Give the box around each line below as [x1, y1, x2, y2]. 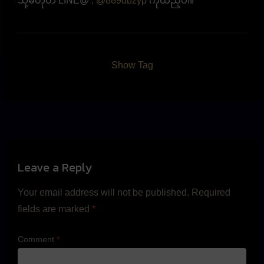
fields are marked [18, 203, 92, 214]
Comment [18, 234, 57, 244]
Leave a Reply [18, 158, 92, 176]
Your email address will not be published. [18, 187, 189, 197]
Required [192, 187, 230, 197]
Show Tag [111, 60, 153, 70]
